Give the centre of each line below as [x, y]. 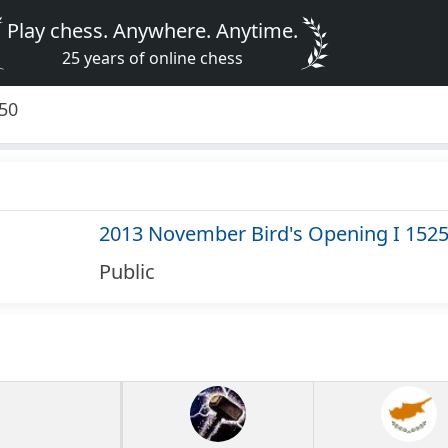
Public [126, 272]
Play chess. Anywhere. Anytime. [153, 30]
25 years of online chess [153, 58]
